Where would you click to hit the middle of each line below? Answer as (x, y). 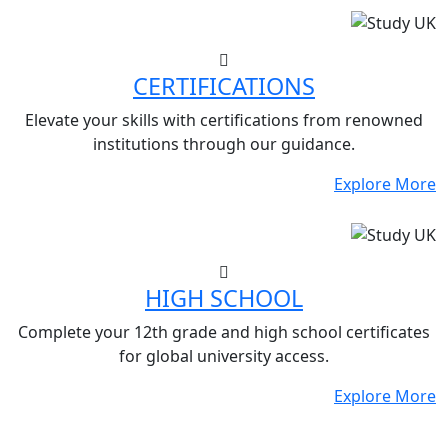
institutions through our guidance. (224, 144)
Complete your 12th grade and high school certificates (224, 332)
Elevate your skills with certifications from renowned (224, 120)
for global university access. (224, 356)
